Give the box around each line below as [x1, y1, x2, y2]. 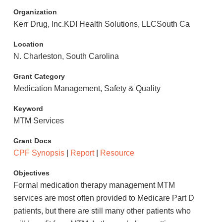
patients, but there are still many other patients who [13, 207, 191, 215]
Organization [13, 8, 57, 16]
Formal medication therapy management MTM [13, 181, 175, 189]
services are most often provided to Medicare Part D [13, 194, 194, 202]
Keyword [13, 105, 43, 112]
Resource [100, 149, 134, 157]
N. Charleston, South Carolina [13, 52, 119, 60]
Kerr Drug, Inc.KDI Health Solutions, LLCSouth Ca [13, 20, 190, 28]
